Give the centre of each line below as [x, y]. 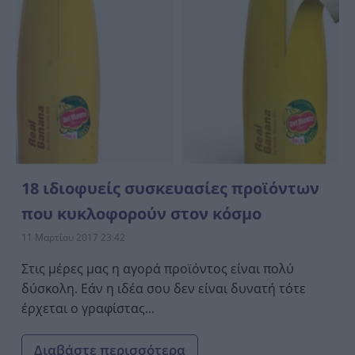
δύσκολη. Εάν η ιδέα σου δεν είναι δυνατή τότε [164, 288]
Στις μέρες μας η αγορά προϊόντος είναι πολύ [158, 268]
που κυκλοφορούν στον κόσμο [141, 213]
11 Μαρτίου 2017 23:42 [73, 237]
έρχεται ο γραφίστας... [88, 308]
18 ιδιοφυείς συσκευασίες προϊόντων [170, 188]
